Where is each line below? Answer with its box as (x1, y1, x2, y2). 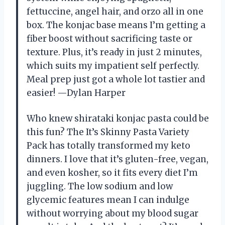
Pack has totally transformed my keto (27, 140, 190, 151)
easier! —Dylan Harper (27, 87, 126, 98)
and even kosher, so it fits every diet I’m (27, 167, 198, 178)
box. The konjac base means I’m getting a (27, 19, 205, 31)
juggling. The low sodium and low (27, 180, 173, 192)
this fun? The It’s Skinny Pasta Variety (27, 126, 189, 138)
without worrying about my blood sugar (27, 207, 198, 219)
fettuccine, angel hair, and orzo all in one (27, 6, 203, 17)
